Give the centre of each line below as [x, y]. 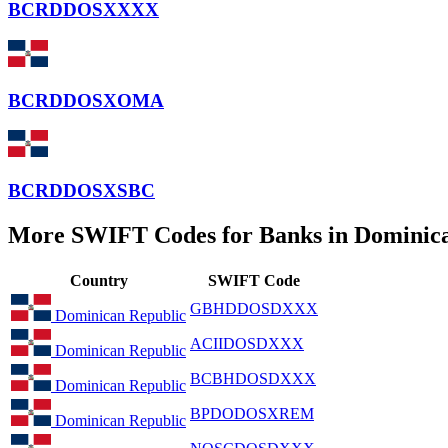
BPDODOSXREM [252, 413]
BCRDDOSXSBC [81, 191]
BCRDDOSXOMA [86, 100]
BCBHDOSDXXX [253, 378]
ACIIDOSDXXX [247, 343]
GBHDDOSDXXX [254, 308]
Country [98, 280]
